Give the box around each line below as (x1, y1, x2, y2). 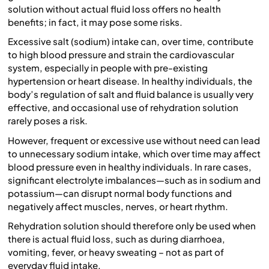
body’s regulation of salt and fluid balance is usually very (8, 88, 253, 100)
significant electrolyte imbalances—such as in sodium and (8, 174, 261, 186)
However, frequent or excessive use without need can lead (8, 134, 260, 146)
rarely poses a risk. (8, 115, 88, 127)
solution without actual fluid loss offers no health (8, 3, 221, 15)
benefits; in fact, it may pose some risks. (8, 16, 183, 28)
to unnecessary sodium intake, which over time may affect (8, 147, 261, 159)
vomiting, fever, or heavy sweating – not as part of (8, 246, 224, 258)
